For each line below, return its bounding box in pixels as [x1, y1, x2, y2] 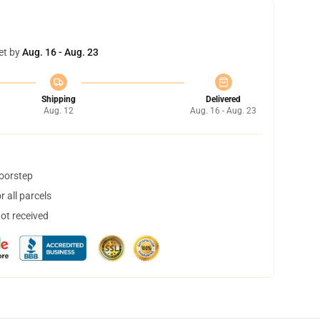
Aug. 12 [43, 106, 74, 116]
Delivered [206, 94, 241, 104]
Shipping [41, 94, 76, 104]
